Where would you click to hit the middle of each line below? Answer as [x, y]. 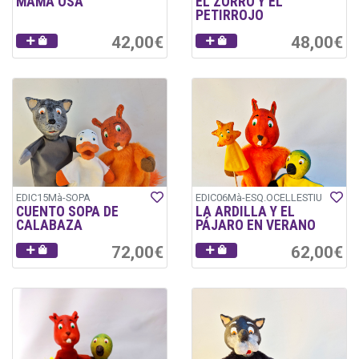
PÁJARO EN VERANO [256, 225]
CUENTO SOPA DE [67, 211]
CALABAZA [49, 225]
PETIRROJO [230, 16]
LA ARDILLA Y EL [245, 211]
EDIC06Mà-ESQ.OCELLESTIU [259, 197]
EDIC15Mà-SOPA [53, 197]
